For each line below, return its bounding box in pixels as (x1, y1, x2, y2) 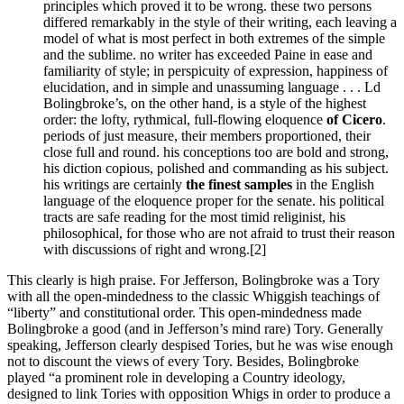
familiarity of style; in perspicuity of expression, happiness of (43, 62, 388, 78)
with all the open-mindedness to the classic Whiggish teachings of (7, 288, 380, 304)
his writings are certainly (43, 176, 186, 192)
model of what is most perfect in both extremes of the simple (43, 30, 385, 46)
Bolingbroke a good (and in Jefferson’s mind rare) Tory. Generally (7, 320, 383, 336)
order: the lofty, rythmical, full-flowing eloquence (43, 111, 326, 127)
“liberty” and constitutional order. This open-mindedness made (7, 304, 362, 320)
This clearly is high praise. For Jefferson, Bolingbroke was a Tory (7, 271, 380, 288)
